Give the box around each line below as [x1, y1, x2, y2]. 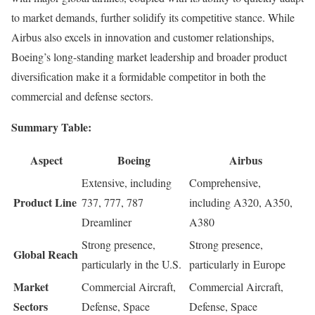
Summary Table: [11, 119, 91, 136]
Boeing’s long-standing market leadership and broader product [11, 49, 287, 65]
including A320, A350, [189, 195, 292, 210]
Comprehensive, [189, 175, 261, 191]
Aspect [30, 152, 63, 169]
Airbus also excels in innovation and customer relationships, [11, 30, 274, 45]
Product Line [13, 194, 77, 211]
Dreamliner [82, 214, 131, 230]
